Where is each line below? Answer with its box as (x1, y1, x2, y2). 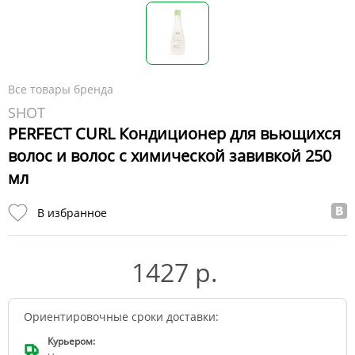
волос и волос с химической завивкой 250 (8, 144, 331, 166)
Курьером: (48, 334, 95, 349)
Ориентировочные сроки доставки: (24, 309, 219, 325)
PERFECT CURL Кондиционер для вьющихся (8, 122, 341, 144)
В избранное (37, 205, 107, 221)
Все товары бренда (8, 81, 113, 97)
